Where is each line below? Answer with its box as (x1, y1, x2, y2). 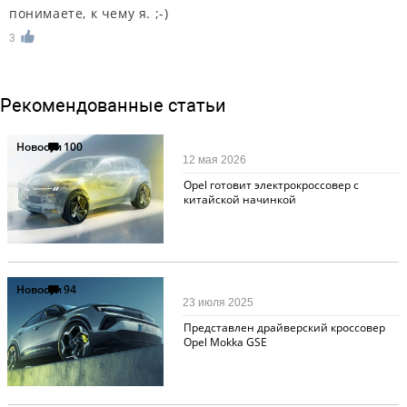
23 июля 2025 (183, 295, 254, 309)
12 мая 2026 (183, 153, 247, 166)
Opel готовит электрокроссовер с (183, 176, 359, 193)
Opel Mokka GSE (183, 333, 267, 350)
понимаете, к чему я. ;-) (9, 5, 169, 23)
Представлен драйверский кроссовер (183, 319, 385, 335)
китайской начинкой (183, 191, 296, 207)
